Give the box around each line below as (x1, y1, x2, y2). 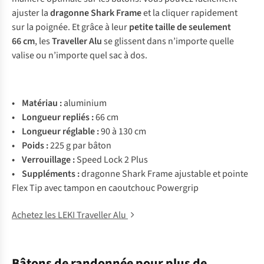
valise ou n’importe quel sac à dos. (12, 49, 147, 62)
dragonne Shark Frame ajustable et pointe (81, 167, 248, 180)
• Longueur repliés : (12, 111, 95, 124)
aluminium (64, 97, 107, 110)
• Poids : (12, 139, 48, 152)
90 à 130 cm (101, 125, 146, 138)
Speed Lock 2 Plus (77, 153, 148, 166)
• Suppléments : (12, 167, 81, 180)
